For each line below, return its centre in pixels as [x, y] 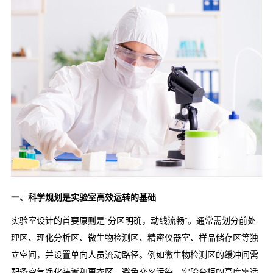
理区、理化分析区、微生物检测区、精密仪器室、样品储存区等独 [134, 238]
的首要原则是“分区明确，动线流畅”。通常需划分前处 [154, 221]
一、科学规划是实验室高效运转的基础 [83, 198]
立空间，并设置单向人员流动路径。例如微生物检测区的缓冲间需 [134, 255]
